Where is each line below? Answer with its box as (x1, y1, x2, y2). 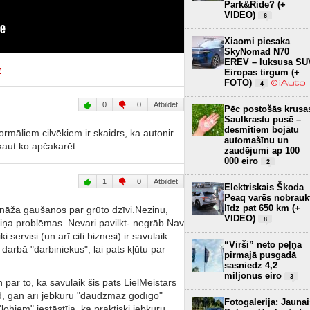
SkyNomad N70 (224, 46, 289, 57)
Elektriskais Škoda (224, 181, 304, 192)
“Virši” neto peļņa (224, 239, 302, 250)
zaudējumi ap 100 (224, 145, 300, 156)
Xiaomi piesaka (224, 35, 290, 46)
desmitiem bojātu (224, 124, 299, 135)
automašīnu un (224, 134, 289, 145)
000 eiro (224, 155, 261, 166)
